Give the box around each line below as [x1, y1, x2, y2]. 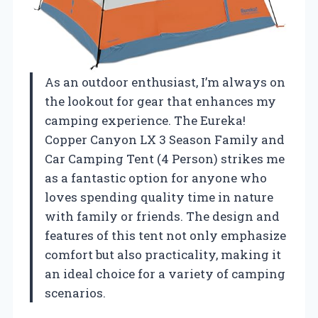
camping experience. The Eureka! [45, 112, 246, 129]
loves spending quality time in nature [45, 189, 273, 206]
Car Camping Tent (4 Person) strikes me [45, 150, 285, 168]
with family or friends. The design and [45, 208, 280, 225]
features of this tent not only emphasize [45, 227, 286, 244]
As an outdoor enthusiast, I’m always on [45, 74, 285, 91]
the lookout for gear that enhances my [45, 93, 276, 110]
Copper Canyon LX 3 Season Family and [45, 131, 285, 148]
